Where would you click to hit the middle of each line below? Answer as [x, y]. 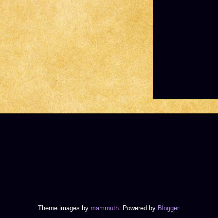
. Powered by [138, 208]
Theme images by [64, 208]
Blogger [168, 208]
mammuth [104, 208]
